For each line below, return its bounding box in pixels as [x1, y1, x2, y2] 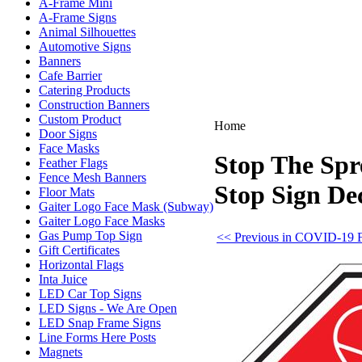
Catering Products [39, 83, 130, 97]
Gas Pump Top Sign [39, 229, 142, 242]
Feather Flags [39, 156, 107, 170]
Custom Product [39, 112, 121, 126]
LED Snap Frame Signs [39, 316, 161, 330]
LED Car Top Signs [39, 287, 141, 301]
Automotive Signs [39, 40, 131, 53]
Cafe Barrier [39, 69, 102, 82]
